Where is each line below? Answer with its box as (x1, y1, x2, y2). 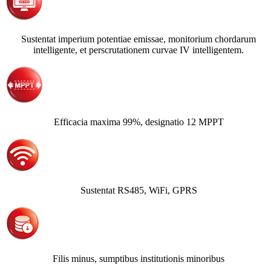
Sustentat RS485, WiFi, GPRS (80, 184, 197, 195)
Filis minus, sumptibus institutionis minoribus (53, 253, 225, 264)
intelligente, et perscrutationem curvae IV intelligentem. (33, 44, 244, 55)
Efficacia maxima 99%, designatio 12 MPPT (53, 116, 224, 127)
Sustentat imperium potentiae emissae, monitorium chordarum (21, 33, 256, 44)
